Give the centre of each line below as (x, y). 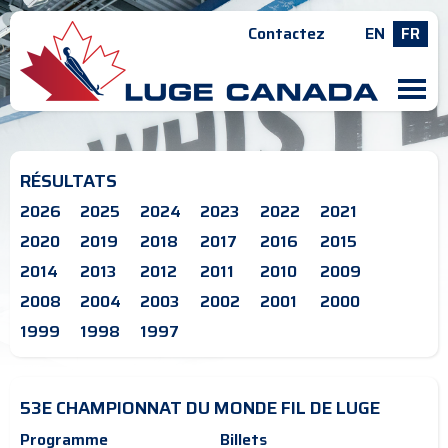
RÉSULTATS (68, 181)
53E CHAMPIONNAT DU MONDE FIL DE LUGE (200, 408)
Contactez (286, 33)
